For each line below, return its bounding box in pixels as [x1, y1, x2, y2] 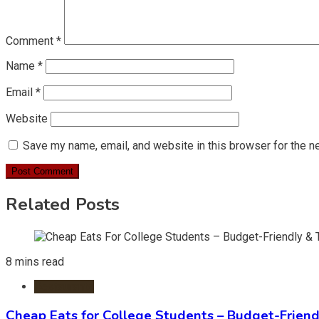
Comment [6, 33, 56, 48]
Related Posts [6, 192, 120, 216]
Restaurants [34, 279, 94, 293]
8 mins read [6, 254, 64, 268]
